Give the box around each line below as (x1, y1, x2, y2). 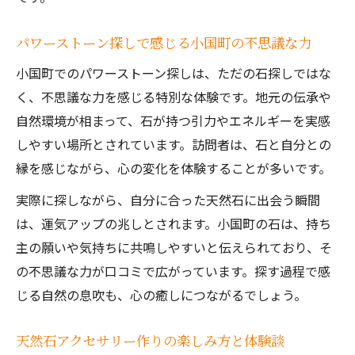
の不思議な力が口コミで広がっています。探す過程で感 (16, 261, 330, 281)
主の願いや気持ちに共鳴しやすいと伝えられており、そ (16, 238, 332, 257)
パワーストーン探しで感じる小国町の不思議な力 (16, 32, 311, 52)
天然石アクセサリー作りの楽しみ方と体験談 (16, 330, 284, 350)
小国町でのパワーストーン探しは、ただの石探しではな (16, 63, 331, 82)
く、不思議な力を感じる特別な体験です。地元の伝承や (16, 87, 331, 106)
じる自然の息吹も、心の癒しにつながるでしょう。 (16, 285, 307, 304)
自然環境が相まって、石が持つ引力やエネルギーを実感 (16, 111, 330, 130)
